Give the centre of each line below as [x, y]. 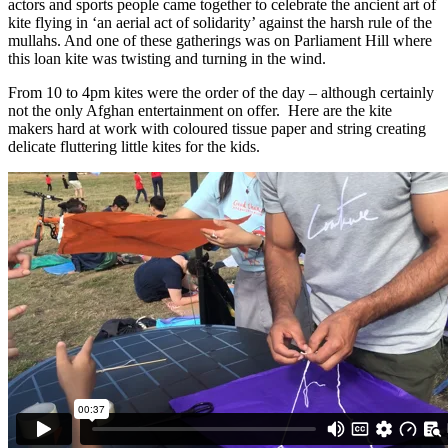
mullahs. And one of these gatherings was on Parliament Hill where [220, 40]
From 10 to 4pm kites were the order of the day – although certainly [221, 92]
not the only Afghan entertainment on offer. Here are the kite [200, 110]
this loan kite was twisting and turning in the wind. [167, 58]
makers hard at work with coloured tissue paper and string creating [217, 128]
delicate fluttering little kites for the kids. [134, 146]
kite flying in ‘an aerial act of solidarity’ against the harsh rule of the [220, 22]
